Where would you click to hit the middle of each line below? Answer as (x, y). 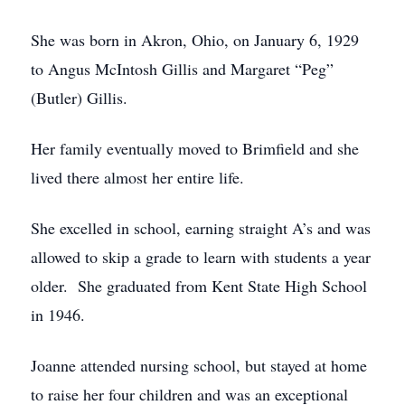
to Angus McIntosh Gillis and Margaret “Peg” (182, 69)
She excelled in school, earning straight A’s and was (201, 228)
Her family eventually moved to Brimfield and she (195, 148)
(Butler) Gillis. (79, 98)
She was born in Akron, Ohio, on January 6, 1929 (195, 40)
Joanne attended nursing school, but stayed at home (199, 365)
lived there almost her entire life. (137, 177)
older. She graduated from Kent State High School (199, 286)
